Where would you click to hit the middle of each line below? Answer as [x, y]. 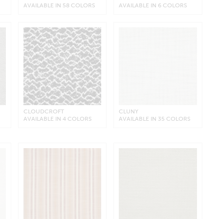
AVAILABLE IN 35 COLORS [155, 119]
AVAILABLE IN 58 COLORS [59, 5]
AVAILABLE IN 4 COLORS [57, 119]
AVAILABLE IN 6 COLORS [153, 5]
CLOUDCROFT [44, 112]
